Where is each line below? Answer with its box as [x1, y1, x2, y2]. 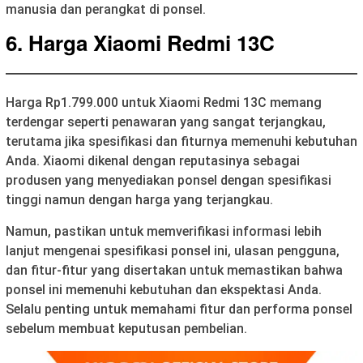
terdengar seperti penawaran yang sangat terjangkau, [6, 113, 326, 130]
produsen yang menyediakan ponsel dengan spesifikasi [6, 172, 331, 188]
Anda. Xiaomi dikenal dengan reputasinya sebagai [6, 152, 300, 169]
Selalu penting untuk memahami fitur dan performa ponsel [6, 301, 352, 317]
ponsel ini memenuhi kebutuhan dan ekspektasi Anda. [6, 281, 322, 297]
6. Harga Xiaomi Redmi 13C [6, 27, 275, 58]
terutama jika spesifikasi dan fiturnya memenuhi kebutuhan [6, 133, 357, 149]
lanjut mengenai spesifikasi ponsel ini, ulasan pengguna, [6, 242, 340, 258]
